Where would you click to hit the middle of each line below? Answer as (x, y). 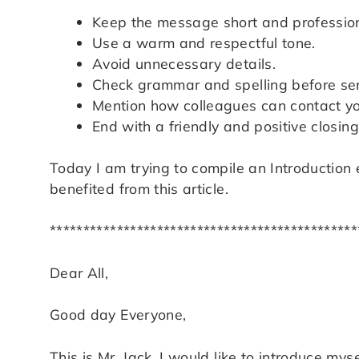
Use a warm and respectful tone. (204, 42)
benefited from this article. (139, 189)
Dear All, (79, 272)
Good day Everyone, (118, 315)
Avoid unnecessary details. (184, 63)
